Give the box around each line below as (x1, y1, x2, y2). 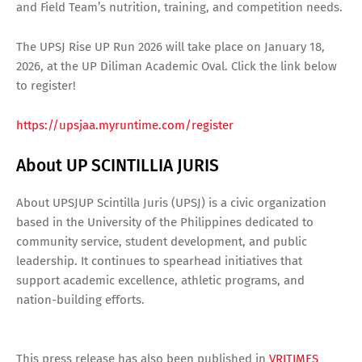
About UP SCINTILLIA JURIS (16, 154, 219, 176)
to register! (16, 78, 76, 93)
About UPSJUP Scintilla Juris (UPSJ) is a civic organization (16, 195, 326, 210)
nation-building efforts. (16, 292, 145, 307)
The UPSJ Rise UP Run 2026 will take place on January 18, (16, 39, 325, 54)
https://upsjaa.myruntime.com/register (16, 117, 234, 133)
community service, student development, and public (16, 234, 307, 249)
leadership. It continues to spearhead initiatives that (16, 253, 302, 268)
